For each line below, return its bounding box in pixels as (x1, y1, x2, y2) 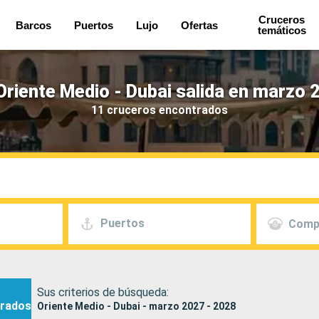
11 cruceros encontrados (91, 103, 228, 117)
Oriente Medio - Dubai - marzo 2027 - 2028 (37, 300, 236, 312)
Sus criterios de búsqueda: (37, 285, 169, 299)
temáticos (257, 24, 306, 36)
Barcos (16, 19, 52, 31)
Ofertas (181, 19, 219, 31)
